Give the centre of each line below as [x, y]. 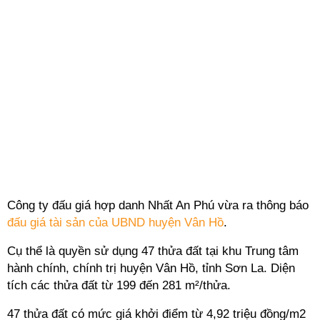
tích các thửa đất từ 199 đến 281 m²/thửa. [119, 285]
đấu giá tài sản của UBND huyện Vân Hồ [115, 222]
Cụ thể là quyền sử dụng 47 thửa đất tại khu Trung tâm [153, 251]
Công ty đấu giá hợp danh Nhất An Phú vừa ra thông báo [158, 205]
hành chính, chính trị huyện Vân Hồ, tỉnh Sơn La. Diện [151, 268]
